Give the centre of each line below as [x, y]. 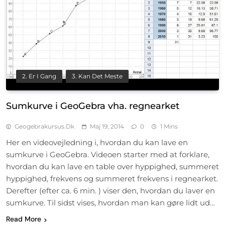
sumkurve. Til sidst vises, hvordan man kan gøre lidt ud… [110, 203]
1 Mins [169, 127]
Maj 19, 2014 [107, 127]
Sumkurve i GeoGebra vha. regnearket [93, 106]
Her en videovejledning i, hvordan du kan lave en [97, 143]
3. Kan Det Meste [97, 77]
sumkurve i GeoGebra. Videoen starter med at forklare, [108, 155]
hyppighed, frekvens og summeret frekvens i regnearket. [112, 179]
